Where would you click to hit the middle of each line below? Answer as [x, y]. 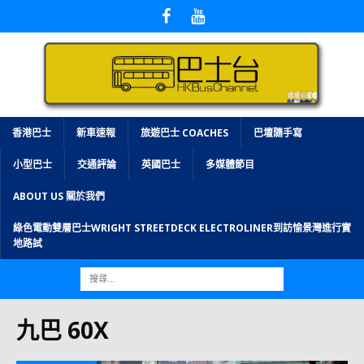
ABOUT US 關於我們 [59, 196]
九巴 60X [63, 329]
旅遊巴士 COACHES [184, 132]
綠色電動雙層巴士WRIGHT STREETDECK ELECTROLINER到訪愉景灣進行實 [182, 227]
